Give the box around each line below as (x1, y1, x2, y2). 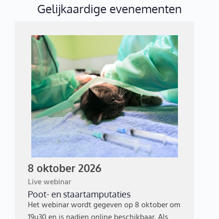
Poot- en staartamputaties (28, 188, 131, 199)
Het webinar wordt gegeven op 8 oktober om (28, 198, 181, 212)
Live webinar (28, 175, 71, 189)
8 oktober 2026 (28, 161, 102, 175)
